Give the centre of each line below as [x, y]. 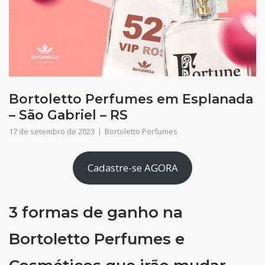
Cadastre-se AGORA [132, 168]
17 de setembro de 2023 [52, 131]
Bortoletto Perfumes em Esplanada [131, 99]
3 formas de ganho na [96, 212]
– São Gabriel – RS [68, 115]
